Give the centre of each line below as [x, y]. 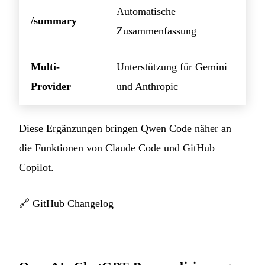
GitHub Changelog [73, 203]
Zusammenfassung [156, 30]
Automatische [146, 11]
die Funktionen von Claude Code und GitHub [117, 148]
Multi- [45, 67]
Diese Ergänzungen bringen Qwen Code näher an [125, 128]
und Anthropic [147, 86]
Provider [51, 86]
